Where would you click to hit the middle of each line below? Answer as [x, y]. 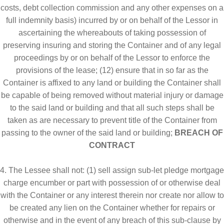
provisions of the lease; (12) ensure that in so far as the [112, 70]
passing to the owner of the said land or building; [88, 132]
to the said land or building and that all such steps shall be [112, 107]
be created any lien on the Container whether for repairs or [112, 207]
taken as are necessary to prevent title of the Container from [112, 120]
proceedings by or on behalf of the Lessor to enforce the [112, 57]
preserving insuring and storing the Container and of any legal [112, 45]
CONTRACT [112, 145]
